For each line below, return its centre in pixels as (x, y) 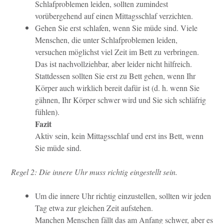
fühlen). (47, 111)
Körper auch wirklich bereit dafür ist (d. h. (102, 87)
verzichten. (176, 15)
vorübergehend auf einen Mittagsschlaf (97, 15)
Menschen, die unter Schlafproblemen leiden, (106, 39)
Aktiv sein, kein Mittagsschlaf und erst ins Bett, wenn (119, 135)
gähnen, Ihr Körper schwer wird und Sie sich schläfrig (120, 99)
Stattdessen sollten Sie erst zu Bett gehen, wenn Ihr (115, 75)
